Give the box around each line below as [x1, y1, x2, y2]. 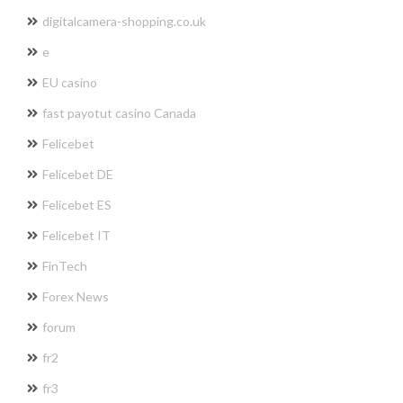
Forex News [42, 288, 109, 304]
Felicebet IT [42, 227, 111, 243]
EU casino [42, 74, 97, 90]
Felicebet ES [42, 196, 112, 212]
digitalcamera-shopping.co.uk [42, 13, 206, 29]
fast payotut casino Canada [42, 104, 196, 121]
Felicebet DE [42, 166, 113, 182]
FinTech [42, 257, 87, 273]
